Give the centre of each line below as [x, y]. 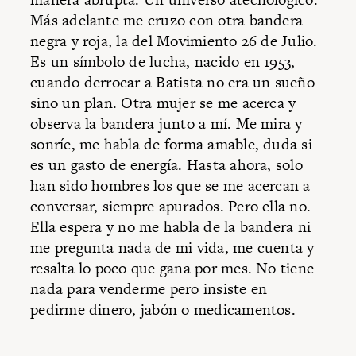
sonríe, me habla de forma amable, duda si [171, 144]
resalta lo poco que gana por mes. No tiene [172, 268]
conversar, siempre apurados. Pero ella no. [171, 206]
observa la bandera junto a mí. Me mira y [166, 123]
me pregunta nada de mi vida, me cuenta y [172, 247]
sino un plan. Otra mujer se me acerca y [163, 103]
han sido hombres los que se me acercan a [170, 185]
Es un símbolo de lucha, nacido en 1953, [163, 61]
